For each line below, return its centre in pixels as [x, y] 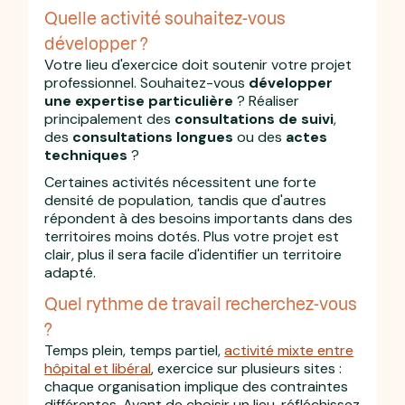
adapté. [71, 272]
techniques [86, 155]
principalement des [110, 118]
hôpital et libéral [98, 368]
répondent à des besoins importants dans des [199, 218]
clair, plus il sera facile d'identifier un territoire [193, 254]
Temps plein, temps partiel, [135, 350]
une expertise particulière [139, 100]
